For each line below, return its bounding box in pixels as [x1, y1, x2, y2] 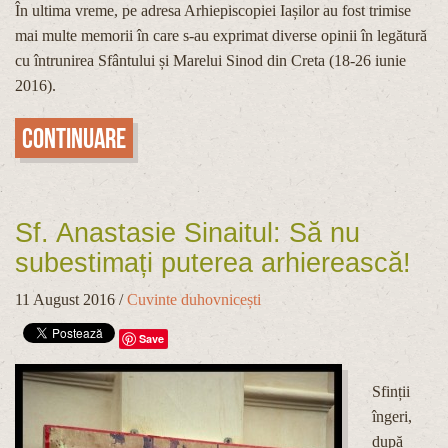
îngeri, [372, 407, 412, 425]
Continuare [22, 123, 126, 155]
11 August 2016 [15, 290, 115, 308]
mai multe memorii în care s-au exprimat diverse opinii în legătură [15, 27, 427, 45]
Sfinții [372, 382, 410, 400]
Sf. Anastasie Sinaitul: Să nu [15, 218, 360, 249]
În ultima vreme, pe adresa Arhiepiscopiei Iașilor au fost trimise [15, 2, 411, 20]
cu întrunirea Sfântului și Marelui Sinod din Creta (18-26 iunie [15, 52, 406, 70]
